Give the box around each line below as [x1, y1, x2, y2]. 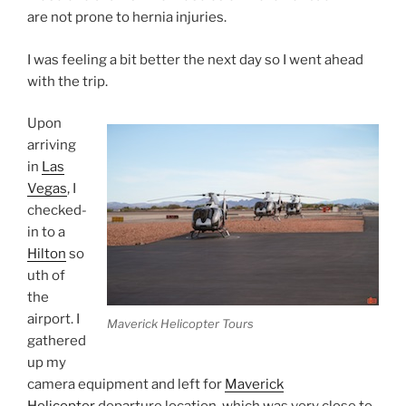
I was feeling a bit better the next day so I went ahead [27, 51, 363, 68]
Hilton [27, 246, 66, 262]
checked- [27, 202, 87, 218]
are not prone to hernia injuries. [27, 9, 227, 25]
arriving [27, 137, 76, 153]
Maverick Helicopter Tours [107, 316, 254, 332]
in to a [27, 224, 65, 240]
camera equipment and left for [27, 376, 225, 392]
